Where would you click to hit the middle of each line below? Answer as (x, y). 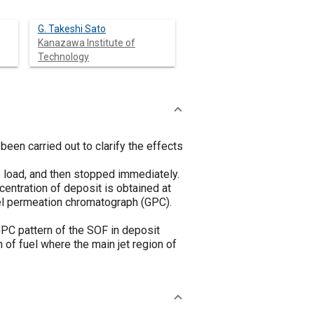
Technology (63, 57)
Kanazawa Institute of (87, 43)
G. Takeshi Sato (72, 29)
